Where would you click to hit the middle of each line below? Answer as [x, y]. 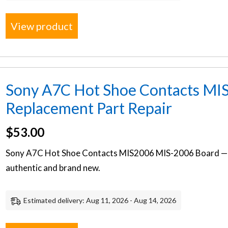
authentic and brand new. [53, 167]
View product [42, 26]
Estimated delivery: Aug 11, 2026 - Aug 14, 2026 [100, 200]
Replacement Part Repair [89, 108]
